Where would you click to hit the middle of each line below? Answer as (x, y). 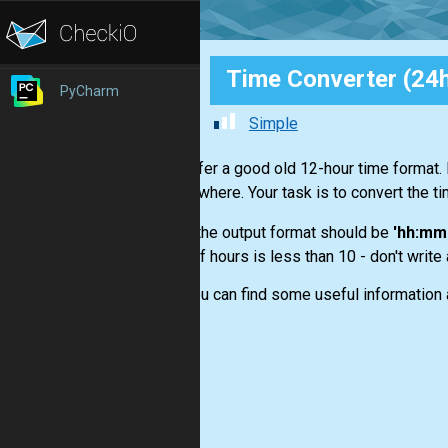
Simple (273, 124)
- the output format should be (289, 233)
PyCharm (89, 91)
